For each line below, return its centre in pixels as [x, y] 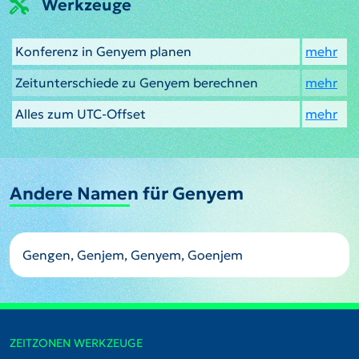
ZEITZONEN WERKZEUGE [76, 343]
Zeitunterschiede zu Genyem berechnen [137, 83]
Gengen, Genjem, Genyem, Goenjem [133, 255]
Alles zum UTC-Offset [81, 114]
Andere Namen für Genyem [127, 194]
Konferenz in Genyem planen [103, 52]
